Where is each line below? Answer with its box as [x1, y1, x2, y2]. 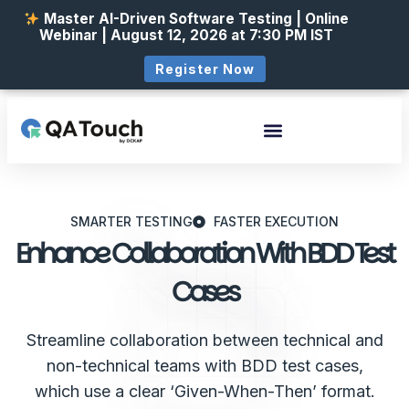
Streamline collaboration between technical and [26, 330, 383, 351]
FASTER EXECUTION [213, 214, 339, 230]
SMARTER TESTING [70, 214, 194, 230]
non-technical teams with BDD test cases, [46, 356, 363, 376]
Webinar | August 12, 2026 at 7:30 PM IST [38, 26, 333, 45]
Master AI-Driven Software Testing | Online [43, 10, 349, 28]
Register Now [154, 61, 255, 78]
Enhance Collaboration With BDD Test [16, 235, 393, 274]
